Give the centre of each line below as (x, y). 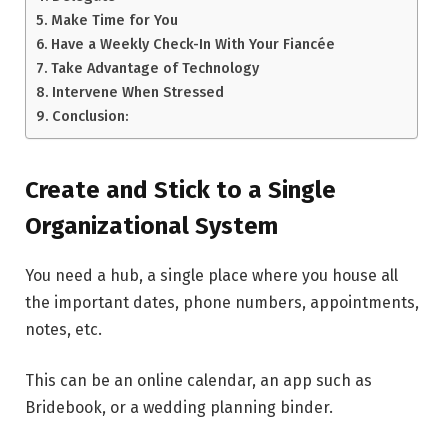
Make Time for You (114, 20)
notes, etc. (63, 329)
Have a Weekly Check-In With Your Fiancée (192, 44)
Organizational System (151, 225)
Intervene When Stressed (137, 92)
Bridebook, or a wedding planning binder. (179, 408)
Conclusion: (90, 116)
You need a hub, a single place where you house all (211, 275)
